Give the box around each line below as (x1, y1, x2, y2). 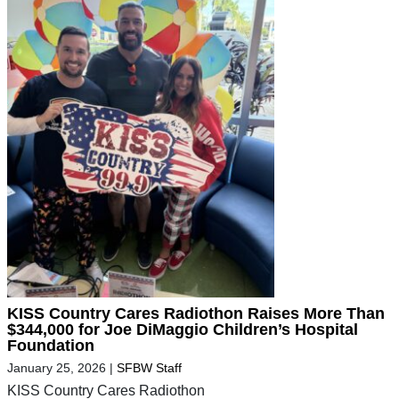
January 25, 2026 (7, 361, 106, 376)
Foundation (7, 337, 94, 355)
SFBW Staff (117, 361, 182, 376)
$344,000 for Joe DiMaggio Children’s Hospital (7, 321, 358, 339)
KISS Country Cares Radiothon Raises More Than (7, 305, 385, 323)
